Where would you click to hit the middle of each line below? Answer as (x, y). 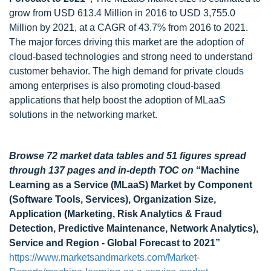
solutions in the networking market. (83, 115)
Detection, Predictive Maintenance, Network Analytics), (134, 228)
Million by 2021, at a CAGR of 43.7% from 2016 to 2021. (129, 28)
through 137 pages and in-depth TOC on (103, 170)
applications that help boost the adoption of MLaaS (117, 100)
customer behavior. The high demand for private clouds (126, 71)
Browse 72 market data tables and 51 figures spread (128, 156)
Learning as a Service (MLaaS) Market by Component (131, 185)
